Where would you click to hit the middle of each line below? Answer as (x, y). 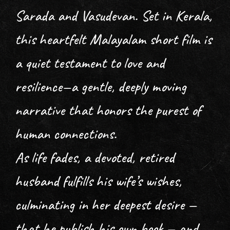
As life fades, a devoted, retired (95, 157)
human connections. (68, 134)
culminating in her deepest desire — (106, 205)
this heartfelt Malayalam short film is (113, 39)
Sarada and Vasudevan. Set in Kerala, (114, 16)
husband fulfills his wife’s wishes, (99, 181)
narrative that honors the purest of (108, 110)
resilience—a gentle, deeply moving (101, 87)
